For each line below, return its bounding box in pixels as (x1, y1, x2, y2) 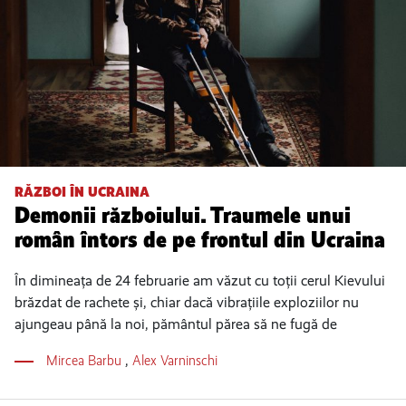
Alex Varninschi (131, 352, 217, 370)
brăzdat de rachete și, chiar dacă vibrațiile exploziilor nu (14, 294, 359, 312)
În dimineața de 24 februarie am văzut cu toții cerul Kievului (14, 272, 385, 290)
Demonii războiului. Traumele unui (14, 201, 351, 230)
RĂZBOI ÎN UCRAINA (14, 183, 150, 201)
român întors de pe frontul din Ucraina (14, 226, 385, 255)
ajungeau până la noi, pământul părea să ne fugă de (14, 315, 337, 333)
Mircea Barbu (45, 352, 125, 370)
